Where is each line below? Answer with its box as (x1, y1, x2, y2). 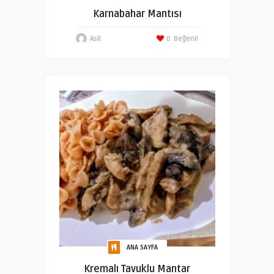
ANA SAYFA (127, 243, 158, 251)
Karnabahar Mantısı (92, 8, 182, 20)
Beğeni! (174, 34, 198, 43)
